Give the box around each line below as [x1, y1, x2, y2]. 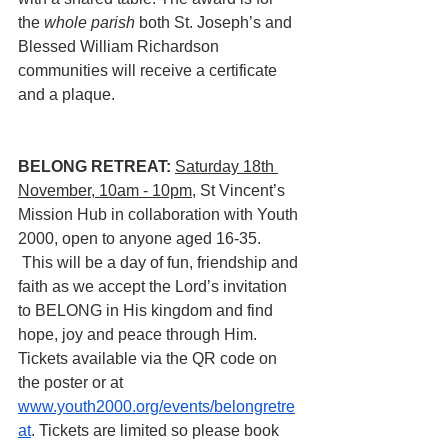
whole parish [44, 14, 139, 31]
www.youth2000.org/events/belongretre [18, 398, 295, 415]
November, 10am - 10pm [18, 182, 192, 199]
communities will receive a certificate [18, 62, 281, 79]
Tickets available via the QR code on [18, 350, 281, 367]
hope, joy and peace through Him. [18, 326, 265, 343]
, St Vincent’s [192, 182, 289, 199]
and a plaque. [18, 86, 115, 103]
